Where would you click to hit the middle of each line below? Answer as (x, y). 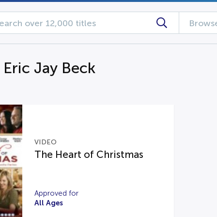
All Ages (48, 203)
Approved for (56, 193)
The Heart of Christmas (89, 155)
